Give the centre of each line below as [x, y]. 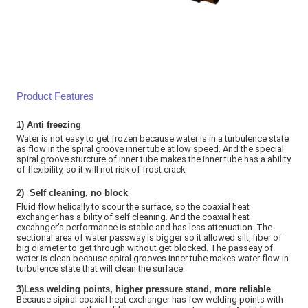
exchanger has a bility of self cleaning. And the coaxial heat [133, 217]
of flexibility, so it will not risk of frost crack [101, 170]
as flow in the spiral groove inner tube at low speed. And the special [151, 149]
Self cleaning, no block [78, 193]
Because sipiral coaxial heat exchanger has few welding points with [150, 300]
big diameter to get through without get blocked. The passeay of [145, 248]
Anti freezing [54, 125]
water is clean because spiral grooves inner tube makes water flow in [153, 258]
